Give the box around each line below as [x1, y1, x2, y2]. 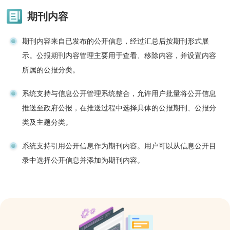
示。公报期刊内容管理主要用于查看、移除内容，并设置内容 [22, 51, 217, 60]
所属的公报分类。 [22, 65, 80, 74]
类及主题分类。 [22, 118, 73, 126]
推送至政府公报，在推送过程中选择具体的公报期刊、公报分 [22, 103, 217, 112]
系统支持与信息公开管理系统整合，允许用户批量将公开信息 [22, 89, 217, 98]
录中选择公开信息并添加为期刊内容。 [22, 156, 145, 164]
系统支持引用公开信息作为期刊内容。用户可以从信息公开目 [22, 141, 217, 150]
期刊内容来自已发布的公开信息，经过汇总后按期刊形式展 [22, 36, 209, 45]
